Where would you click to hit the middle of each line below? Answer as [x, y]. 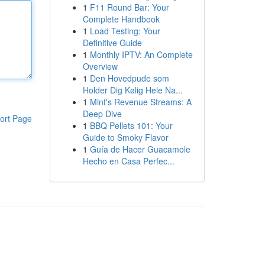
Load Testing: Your [125, 31]
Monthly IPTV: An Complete [141, 54]
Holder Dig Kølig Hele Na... [132, 90]
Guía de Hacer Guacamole [140, 149]
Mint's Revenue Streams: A [140, 102]
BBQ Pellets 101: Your [131, 125]
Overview [100, 66]
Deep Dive [102, 114]
